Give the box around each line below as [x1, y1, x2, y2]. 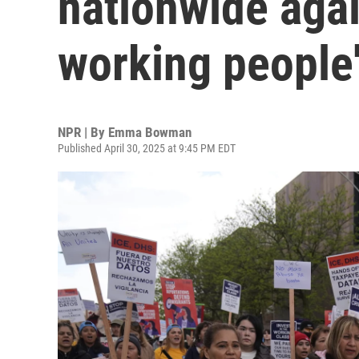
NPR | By [58, 124, 108, 140]
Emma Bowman [108, 124, 192, 140]
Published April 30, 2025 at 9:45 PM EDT [58, 142, 236, 155]
